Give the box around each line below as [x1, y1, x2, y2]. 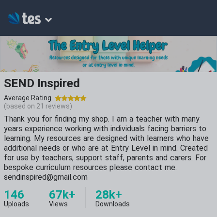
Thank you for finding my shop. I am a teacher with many [4, 114, 200, 124]
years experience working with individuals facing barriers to [4, 124, 206, 133]
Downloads [95, 200, 130, 208]
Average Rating [4, 94, 51, 102]
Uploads [4, 200, 29, 208]
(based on [4, 102, 36, 110]
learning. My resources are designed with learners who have [4, 134, 209, 143]
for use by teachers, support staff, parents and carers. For [4, 153, 206, 162]
